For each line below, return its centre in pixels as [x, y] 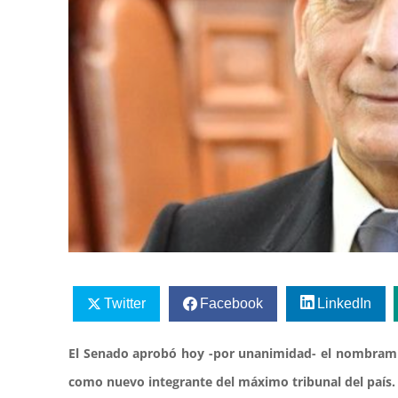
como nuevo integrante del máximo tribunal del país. [232, 382]
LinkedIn [344, 303]
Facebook [231, 303]
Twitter [125, 303]
